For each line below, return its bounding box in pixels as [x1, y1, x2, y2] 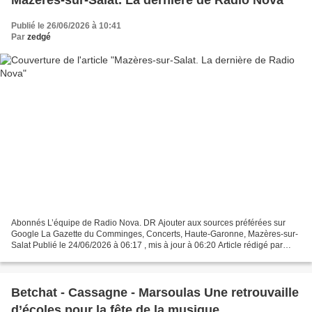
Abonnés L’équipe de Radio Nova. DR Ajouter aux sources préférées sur [11, 218, 286, 228]
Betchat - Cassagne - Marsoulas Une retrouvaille [11, 286, 299, 300]
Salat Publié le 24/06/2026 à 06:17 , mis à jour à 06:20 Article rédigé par [11, 240, 283, 251]
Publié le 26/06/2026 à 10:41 [11, 20, 121, 31]
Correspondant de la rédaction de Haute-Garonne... [11, 251, 206, 262]
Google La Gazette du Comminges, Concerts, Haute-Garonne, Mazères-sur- [11, 229, 298, 240]
